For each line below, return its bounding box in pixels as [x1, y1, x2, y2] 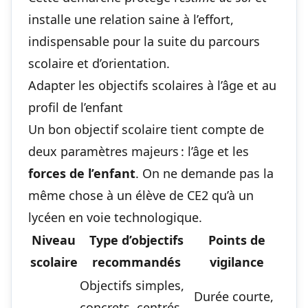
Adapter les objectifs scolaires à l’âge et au [28, 76, 276, 93]
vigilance [209, 253, 264, 270]
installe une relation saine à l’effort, [28, 10, 234, 27]
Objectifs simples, [80, 276, 184, 294]
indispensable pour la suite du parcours [28, 32, 260, 49]
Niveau [32, 231, 76, 248]
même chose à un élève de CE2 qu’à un [28, 186, 254, 203]
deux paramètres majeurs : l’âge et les [28, 142, 249, 159]
